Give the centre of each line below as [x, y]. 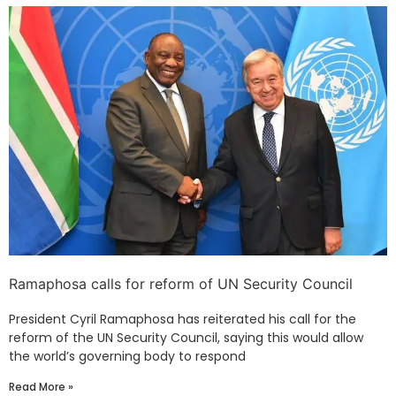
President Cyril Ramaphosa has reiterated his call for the [183, 320]
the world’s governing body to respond [127, 357]
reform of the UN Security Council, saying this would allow [186, 338]
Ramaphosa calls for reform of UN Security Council [181, 284]
